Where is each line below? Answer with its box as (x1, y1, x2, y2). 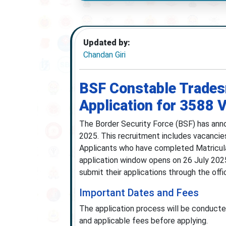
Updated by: (83, 38, 130, 47)
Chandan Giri (83, 50, 126, 60)
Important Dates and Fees (79, 187, 199, 199)
